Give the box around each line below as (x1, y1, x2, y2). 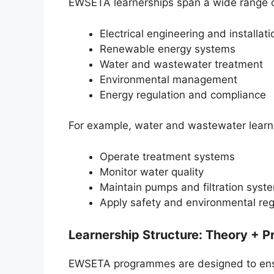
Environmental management (100, 73, 237, 86)
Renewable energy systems (100, 42, 235, 55)
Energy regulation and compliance (100, 88, 266, 101)
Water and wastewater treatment (100, 57, 263, 70)
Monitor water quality (100, 165, 204, 178)
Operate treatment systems (100, 150, 235, 163)
